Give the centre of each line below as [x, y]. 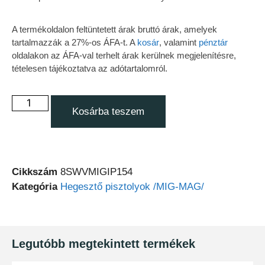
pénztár [213, 42]
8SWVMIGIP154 [96, 172]
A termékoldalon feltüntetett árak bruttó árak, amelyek [114, 29]
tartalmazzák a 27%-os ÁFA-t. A [75, 42]
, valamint [179, 42]
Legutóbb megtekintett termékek [104, 243]
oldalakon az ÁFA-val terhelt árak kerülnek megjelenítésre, [124, 55]
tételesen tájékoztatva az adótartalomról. [90, 68]
